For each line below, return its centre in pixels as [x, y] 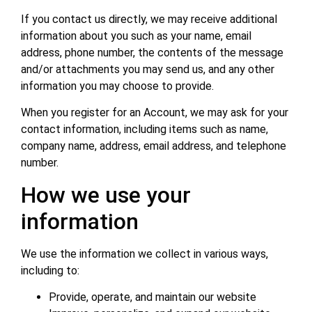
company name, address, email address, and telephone [154, 146]
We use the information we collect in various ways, [145, 253]
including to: [50, 270]
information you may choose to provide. [117, 86]
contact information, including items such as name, [145, 130]
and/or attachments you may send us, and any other [148, 69]
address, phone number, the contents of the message [152, 52]
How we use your [106, 195]
